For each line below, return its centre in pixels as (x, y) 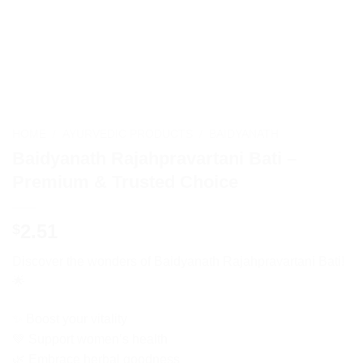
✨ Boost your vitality (70, 318)
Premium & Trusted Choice (125, 181)
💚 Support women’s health (90, 339)
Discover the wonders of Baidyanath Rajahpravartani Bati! (178, 261)
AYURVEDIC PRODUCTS (128, 134)
